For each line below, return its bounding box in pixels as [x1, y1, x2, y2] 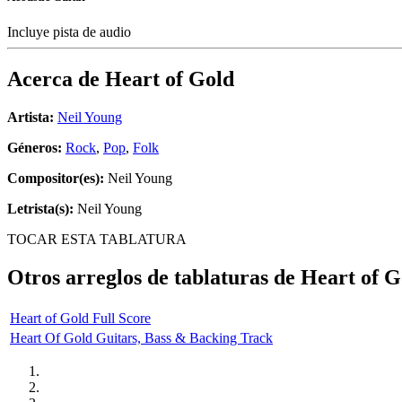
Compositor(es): [7, 170, 104, 187]
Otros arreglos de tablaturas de [7, 266, 301, 290]
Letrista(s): [7, 201, 74, 217]
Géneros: [7, 140, 66, 156]
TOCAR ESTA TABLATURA [7, 232, 187, 248]
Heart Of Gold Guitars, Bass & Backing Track [10, 329, 273, 345]
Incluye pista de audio [7, 24, 135, 40]
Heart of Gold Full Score [10, 310, 151, 326]
